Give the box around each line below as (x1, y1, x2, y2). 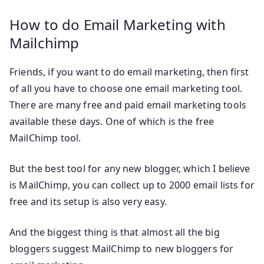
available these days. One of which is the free (9, 114, 214, 128)
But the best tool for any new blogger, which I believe (9, 161, 250, 175)
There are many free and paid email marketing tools (9, 98, 247, 111)
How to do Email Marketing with (9, 14, 226, 34)
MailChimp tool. (9, 131, 81, 144)
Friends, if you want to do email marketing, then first (9, 65, 249, 78)
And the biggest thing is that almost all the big (9, 225, 220, 239)
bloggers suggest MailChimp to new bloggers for (9, 242, 234, 255)
